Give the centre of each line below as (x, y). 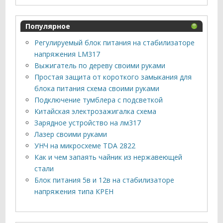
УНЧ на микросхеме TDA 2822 (85, 146)
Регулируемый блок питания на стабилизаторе (115, 43)
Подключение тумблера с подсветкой (99, 100)
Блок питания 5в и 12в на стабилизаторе (105, 180)
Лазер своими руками (71, 134)
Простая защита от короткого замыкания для (113, 77)
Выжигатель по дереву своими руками (100, 66)
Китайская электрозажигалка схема (96, 111)
